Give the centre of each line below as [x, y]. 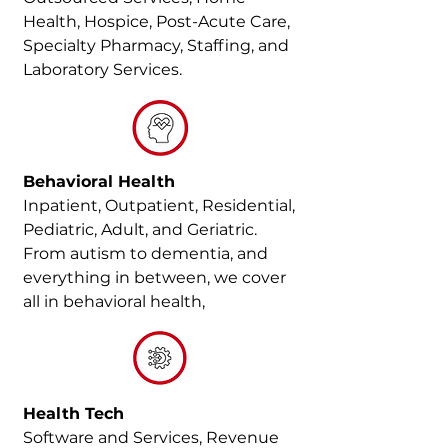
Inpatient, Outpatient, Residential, [159, 205]
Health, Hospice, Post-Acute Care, [156, 21]
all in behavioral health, [114, 301]
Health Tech [73, 413]
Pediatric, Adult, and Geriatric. [140, 229]
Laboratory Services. [102, 69]
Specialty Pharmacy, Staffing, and [156, 45]
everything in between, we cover [154, 277]
